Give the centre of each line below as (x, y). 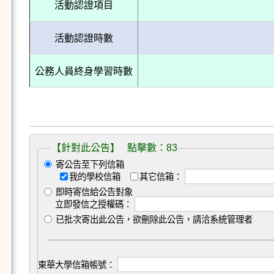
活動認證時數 (83, 38)
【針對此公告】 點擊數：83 (114, 148)
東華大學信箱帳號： (76, 265)
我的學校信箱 (96, 177)
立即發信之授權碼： (93, 204)
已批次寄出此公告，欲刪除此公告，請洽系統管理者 (153, 220)
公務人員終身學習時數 (83, 71)
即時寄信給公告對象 (93, 192)
